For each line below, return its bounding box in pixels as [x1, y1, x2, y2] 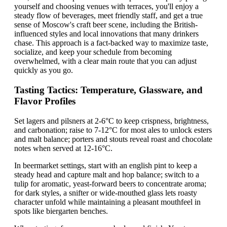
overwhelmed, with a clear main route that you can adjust [14, 57, 197, 66]
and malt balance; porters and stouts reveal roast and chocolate [14, 134, 212, 143]
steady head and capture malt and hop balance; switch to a [14, 170, 199, 179]
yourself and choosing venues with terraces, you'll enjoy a [14, 2, 199, 11]
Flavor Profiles [14, 95, 75, 106]
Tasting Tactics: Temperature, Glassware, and [14, 84, 203, 95]
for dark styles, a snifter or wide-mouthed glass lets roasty [14, 188, 197, 197]
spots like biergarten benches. [14, 206, 108, 215]
